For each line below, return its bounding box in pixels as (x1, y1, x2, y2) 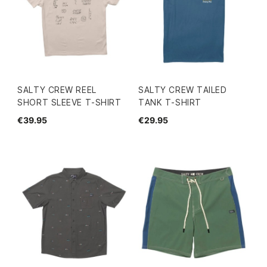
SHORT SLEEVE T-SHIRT (17, 97, 122, 107)
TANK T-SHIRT (138, 97, 201, 107)
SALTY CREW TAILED (138, 84, 227, 95)
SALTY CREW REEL (17, 84, 97, 95)
